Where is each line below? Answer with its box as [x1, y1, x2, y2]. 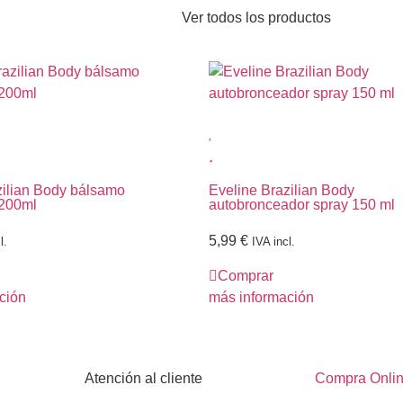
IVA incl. [252, 235, 295, 249]
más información [209, 289, 314, 305]
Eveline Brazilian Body [209, 183, 354, 199]
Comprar [218, 267, 273, 283]
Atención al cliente [85, 370, 202, 386]
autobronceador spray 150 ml [209, 197, 395, 213]
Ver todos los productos [182, 10, 331, 26]
